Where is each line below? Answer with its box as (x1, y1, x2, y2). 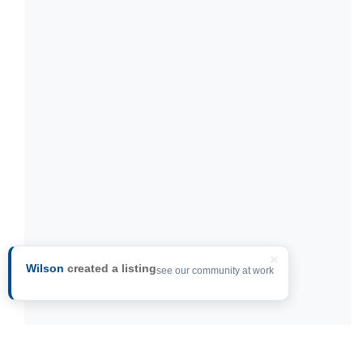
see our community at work (156, 265, 274, 276)
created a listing (64, 261, 156, 275)
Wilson (26, 261, 64, 275)
